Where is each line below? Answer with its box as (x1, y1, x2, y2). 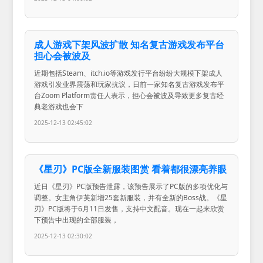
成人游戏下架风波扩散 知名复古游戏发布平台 (34, 38, 225, 52)
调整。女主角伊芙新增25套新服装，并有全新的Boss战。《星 (34, 193, 228, 203)
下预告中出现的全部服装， (34, 215, 119, 225)
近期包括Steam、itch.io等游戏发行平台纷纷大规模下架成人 (34, 68, 223, 79)
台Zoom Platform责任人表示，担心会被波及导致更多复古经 (34, 90, 224, 101)
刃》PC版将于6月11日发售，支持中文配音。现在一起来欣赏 (34, 204, 225, 214)
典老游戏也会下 (34, 102, 84, 112)
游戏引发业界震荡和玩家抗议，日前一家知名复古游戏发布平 (34, 79, 225, 90)
